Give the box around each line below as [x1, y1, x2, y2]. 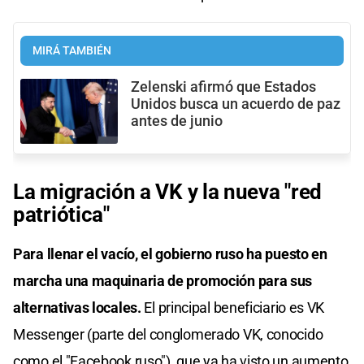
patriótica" [13, 201, 110, 227]
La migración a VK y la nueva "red [13, 179, 323, 204]
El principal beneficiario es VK [141, 298, 325, 316]
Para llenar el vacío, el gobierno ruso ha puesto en [13, 245, 327, 262]
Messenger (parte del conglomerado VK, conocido [13, 325, 323, 343]
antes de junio [131, 112, 223, 129]
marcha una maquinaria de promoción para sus [13, 271, 313, 289]
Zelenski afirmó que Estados [131, 78, 316, 95]
